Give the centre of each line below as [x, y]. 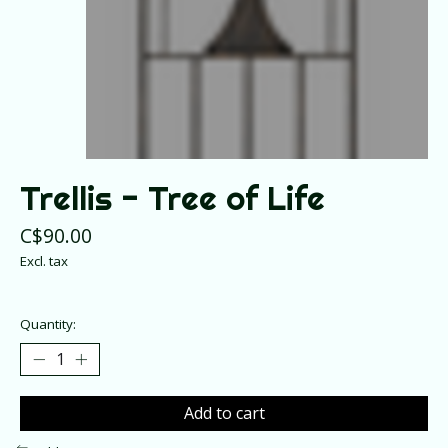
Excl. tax [44, 261]
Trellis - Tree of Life [172, 198]
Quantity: [48, 323]
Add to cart [224, 412]
